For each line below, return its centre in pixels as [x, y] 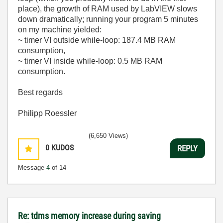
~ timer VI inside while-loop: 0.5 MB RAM [90, 61]
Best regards [40, 92]
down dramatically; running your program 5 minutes [108, 19]
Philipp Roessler [47, 113]
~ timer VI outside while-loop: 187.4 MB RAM [97, 40]
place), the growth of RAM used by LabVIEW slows [108, 9]
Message [32, 167]
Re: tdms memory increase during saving [89, 216]
